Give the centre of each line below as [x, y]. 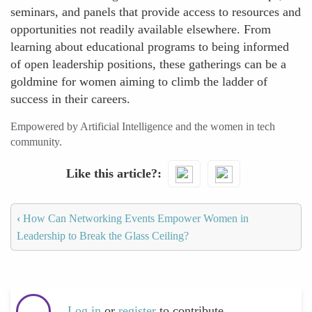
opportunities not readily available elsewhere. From [141, 29]
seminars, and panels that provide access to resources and [156, 12]
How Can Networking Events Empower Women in [134, 218]
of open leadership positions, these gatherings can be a [148, 64]
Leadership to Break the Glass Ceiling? [103, 235]
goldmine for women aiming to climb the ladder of [139, 81]
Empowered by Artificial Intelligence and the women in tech [143, 126]
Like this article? [111, 173]
